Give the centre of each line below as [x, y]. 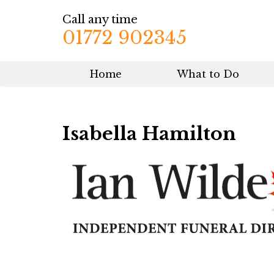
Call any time [100, 20]
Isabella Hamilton [149, 134]
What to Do [208, 74]
